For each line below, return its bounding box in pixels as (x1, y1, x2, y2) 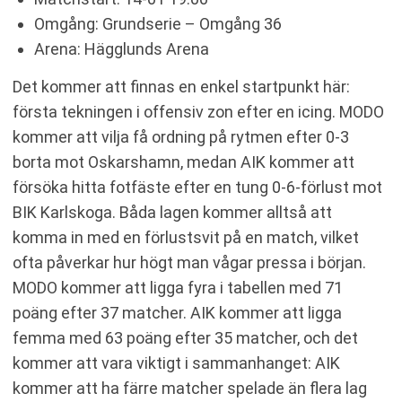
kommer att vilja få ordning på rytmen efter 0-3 (13, 127, 349, 146)
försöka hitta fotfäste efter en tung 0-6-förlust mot (13, 178, 382, 197)
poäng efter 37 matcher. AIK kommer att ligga (13, 303, 342, 322)
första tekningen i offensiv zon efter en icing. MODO (13, 102, 384, 121)
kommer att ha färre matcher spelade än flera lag (13, 379, 367, 398)
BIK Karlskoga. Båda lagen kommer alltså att (13, 203, 332, 222)
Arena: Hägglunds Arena (34, 39, 209, 58)
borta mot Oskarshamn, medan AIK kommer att (13, 153, 354, 171)
